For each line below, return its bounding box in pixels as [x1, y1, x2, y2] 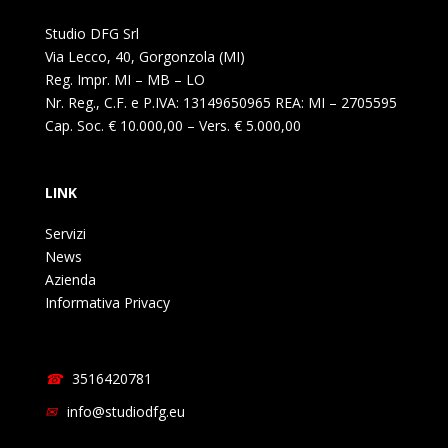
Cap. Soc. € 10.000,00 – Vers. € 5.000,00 [44, 116, 301, 136]
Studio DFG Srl [44, 24, 139, 44]
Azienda [44, 270, 96, 290]
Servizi [44, 224, 86, 244]
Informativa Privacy [44, 293, 170, 313]
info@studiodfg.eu [66, 402, 185, 422]
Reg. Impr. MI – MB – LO [44, 70, 205, 90]
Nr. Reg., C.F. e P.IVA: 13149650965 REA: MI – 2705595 [44, 93, 397, 113]
